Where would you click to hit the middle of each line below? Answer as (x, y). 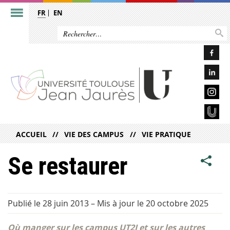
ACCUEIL (31, 135)
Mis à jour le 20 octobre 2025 (153, 204)
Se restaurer (68, 166)
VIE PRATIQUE (166, 135)
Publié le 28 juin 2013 (48, 204)
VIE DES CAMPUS (94, 135)
